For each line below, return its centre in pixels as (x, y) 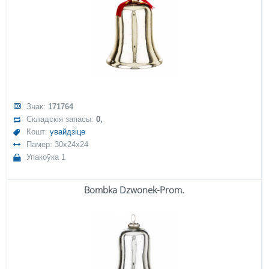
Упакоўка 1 (46, 157)
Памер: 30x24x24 (58, 144)
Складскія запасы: (62, 119)
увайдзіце (68, 132)
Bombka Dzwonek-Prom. (134, 190)
